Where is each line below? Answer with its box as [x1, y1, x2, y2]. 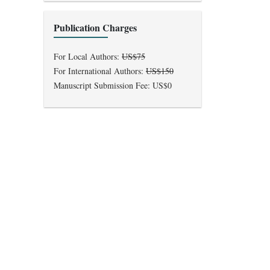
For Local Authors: [54, 51, 122, 63]
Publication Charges [54, 20, 137, 35]
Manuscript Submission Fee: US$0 [54, 80, 172, 92]
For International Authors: [54, 65, 146, 77]
